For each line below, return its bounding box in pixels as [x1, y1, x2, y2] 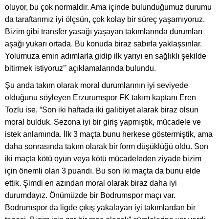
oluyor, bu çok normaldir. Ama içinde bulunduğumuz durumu [5, 3, 212, 12]
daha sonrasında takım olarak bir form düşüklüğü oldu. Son [5, 142, 208, 151]
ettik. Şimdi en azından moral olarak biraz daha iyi [5, 179, 177, 188]
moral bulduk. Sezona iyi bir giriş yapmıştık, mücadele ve [5, 118, 201, 127]
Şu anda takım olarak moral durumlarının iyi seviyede [5, 81, 188, 90]
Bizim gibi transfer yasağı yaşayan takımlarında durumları [5, 27, 202, 36]
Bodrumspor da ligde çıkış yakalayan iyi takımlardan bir [5, 203, 196, 212]
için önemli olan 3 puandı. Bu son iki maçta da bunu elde [5, 167, 200, 175]
